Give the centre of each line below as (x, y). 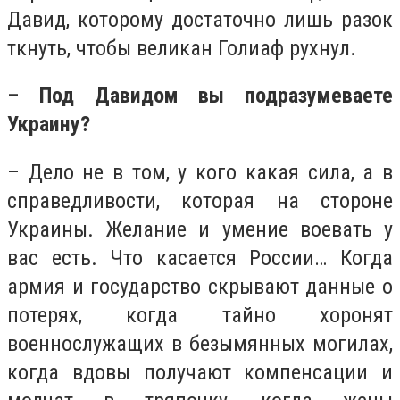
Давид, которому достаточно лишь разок (200, 19)
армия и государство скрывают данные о (200, 286)
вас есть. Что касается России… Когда (200, 258)
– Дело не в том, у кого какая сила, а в (200, 172)
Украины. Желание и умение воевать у (200, 229)
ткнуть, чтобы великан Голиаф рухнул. (182, 48)
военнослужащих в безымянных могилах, (200, 343)
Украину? (49, 125)
